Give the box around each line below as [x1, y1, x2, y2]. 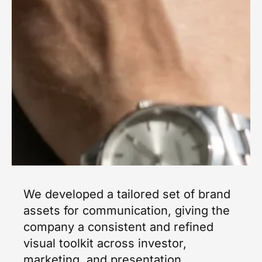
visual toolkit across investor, [23, 236, 187, 251]
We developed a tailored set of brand [23, 187, 231, 202]
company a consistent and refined [23, 220, 214, 235]
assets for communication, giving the [23, 204, 230, 218]
